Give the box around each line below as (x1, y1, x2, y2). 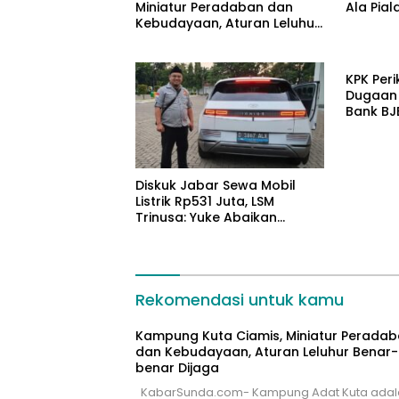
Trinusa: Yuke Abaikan (135, 208, 277, 226)
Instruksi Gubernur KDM (135, 224, 287, 242)
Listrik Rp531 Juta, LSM (135, 191, 274, 210)
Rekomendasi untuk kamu (135, 288, 344, 311)
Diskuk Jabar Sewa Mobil (135, 175, 296, 194)
